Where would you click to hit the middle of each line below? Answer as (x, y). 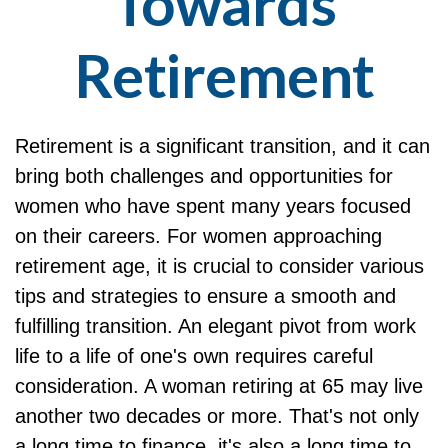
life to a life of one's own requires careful (194, 356)
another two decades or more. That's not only (217, 416)
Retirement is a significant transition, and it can (222, 146)
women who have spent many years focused (213, 206)
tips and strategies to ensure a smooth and (205, 296)
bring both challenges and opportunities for (204, 176)
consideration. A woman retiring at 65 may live (219, 386)
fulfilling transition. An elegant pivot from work (215, 326)
